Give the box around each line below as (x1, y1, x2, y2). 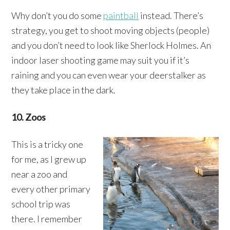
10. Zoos (11, 111, 46, 123)
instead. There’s (139, 9, 204, 21)
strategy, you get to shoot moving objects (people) (11, 24, 210, 36)
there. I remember (11, 213, 83, 224)
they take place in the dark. (11, 84, 116, 95)
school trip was (11, 198, 71, 209)
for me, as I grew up (11, 153, 87, 165)
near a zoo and (11, 168, 68, 180)
